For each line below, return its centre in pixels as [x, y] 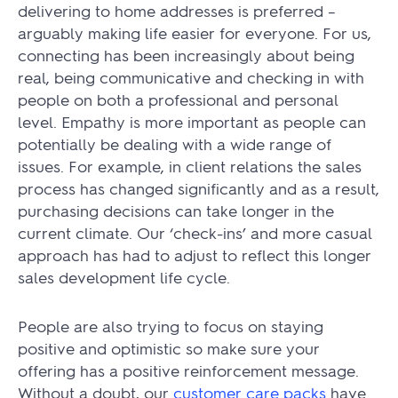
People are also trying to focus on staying [171, 325]
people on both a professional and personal [178, 99]
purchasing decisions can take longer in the [176, 210]
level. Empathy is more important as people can [192, 121]
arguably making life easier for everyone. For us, [195, 32]
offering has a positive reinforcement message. [188, 370]
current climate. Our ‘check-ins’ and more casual [195, 232]
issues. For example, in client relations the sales [190, 165]
